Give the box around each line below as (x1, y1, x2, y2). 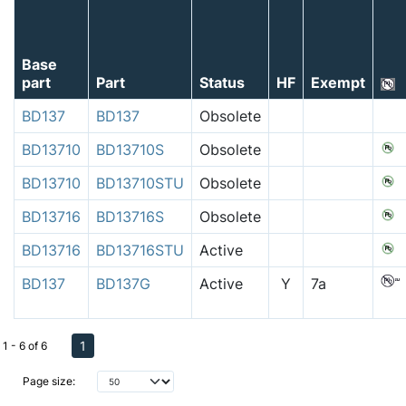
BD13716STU (96, 240, 184, 259)
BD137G (96, 274, 150, 293)
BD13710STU (96, 173, 184, 192)
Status (199, 72, 245, 92)
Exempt (311, 72, 365, 92)
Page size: (23, 374, 75, 389)
